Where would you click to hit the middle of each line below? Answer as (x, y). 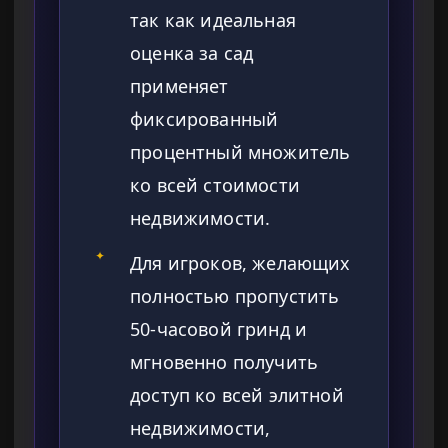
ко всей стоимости (215, 185)
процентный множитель (240, 152)
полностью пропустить (235, 296)
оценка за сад (192, 53)
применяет (179, 86)
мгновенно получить (224, 362)
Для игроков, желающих (240, 263)
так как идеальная (213, 20)
